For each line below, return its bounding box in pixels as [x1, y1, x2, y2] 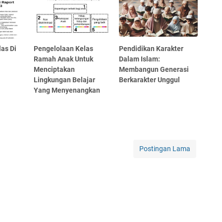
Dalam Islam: [119, 55, 161, 63]
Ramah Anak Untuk [34, 55, 94, 63]
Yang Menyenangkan [34, 86, 101, 94]
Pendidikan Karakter [119, 44, 184, 53]
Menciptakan [34, 65, 75, 73]
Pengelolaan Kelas [34, 44, 94, 53]
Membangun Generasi [119, 65, 189, 73]
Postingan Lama [139, 144, 190, 153]
